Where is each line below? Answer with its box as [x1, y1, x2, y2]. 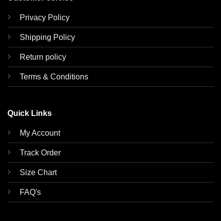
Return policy [19, 53, 66, 62]
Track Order [19, 148, 61, 157]
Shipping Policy [19, 33, 75, 42]
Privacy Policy [19, 13, 70, 22]
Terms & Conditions [19, 73, 88, 81]
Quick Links [7, 109, 52, 117]
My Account [19, 128, 60, 137]
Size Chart [19, 168, 57, 177]
